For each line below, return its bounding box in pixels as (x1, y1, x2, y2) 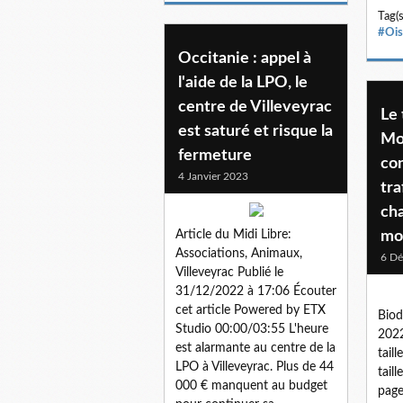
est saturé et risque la (178, 122, 333, 139)
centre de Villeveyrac (178, 98, 332, 115)
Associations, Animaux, (175, 246, 302, 260)
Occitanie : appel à (178, 49, 311, 67)
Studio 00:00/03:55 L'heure (175, 322, 328, 336)
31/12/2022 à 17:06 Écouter (175, 284, 336, 298)
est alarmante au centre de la (175, 341, 336, 354)
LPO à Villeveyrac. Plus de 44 (175, 360, 334, 373)
